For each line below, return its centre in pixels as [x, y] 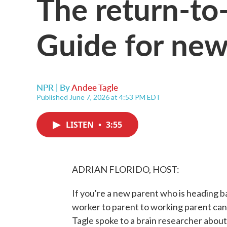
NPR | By [54, 87]
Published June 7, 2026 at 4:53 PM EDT [99, 97]
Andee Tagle [95, 87]
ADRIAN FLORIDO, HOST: [126, 169]
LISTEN [81, 125]
